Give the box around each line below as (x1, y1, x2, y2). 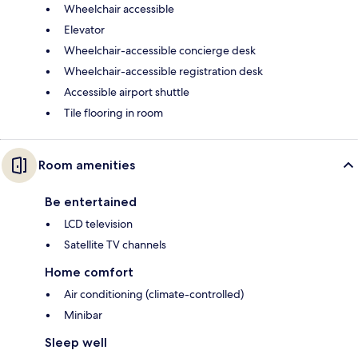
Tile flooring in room (64, 105, 163, 121)
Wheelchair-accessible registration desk (64, 64, 263, 79)
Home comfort (45, 265, 133, 280)
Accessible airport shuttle (64, 85, 189, 100)
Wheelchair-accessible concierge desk (64, 43, 256, 58)
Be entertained (45, 194, 137, 210)
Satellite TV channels (64, 237, 166, 253)
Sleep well (45, 335, 107, 351)
